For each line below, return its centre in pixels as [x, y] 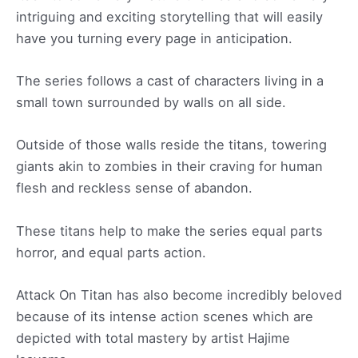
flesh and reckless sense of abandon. [134, 188]
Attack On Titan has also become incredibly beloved [179, 294]
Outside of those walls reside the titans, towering [171, 145]
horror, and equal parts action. [111, 252]
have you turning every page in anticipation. [154, 38]
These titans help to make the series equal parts [169, 231]
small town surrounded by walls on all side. [151, 103]
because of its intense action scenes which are [165, 316]
